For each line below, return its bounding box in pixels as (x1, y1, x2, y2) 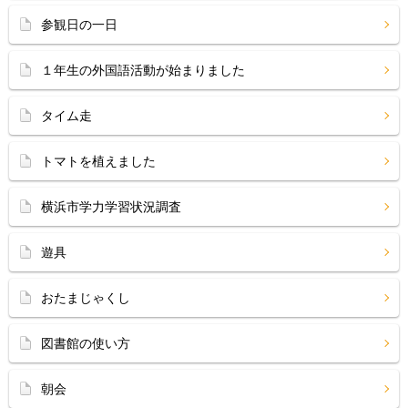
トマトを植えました (41, 154, 156, 168)
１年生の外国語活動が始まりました (41, 63, 245, 77)
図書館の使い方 (41, 336, 130, 351)
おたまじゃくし (41, 291, 130, 305)
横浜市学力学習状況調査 (41, 199, 181, 214)
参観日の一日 (41, 17, 117, 32)
